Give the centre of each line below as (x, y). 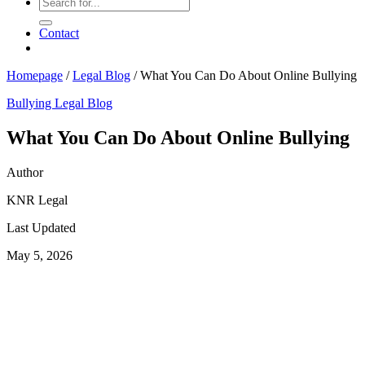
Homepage (35, 75)
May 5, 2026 (40, 255)
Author (25, 172)
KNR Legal (37, 200)
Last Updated (41, 227)
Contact (59, 33)
